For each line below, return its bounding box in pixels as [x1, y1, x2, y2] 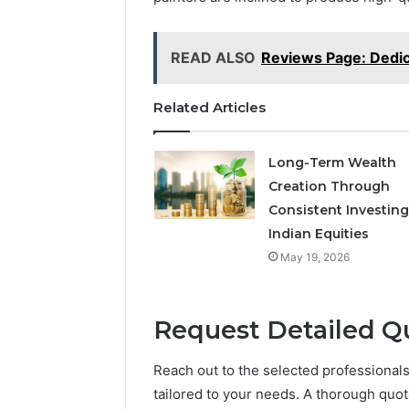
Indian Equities [267, 225, 369, 242]
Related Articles [153, 98, 266, 116]
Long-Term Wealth [267, 153, 396, 171]
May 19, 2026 [279, 249, 350, 264]
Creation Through [267, 177, 390, 194]
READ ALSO [171, 47, 256, 67]
